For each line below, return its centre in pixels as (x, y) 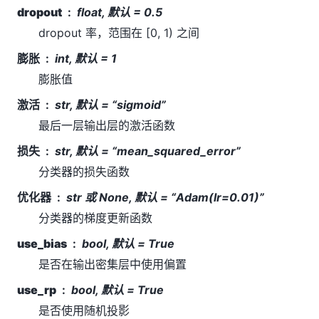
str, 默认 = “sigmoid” (110, 104)
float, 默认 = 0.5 (120, 12)
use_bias (42, 243)
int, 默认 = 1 (86, 58)
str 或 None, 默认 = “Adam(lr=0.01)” (165, 197)
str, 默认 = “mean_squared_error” (148, 151)
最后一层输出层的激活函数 (107, 125)
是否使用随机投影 (84, 310)
